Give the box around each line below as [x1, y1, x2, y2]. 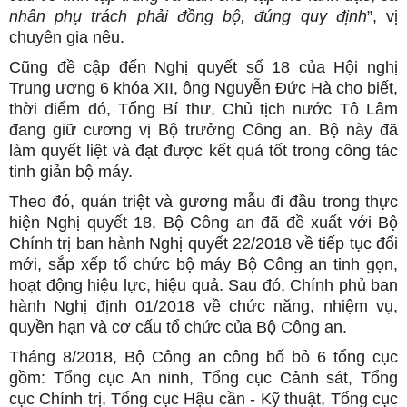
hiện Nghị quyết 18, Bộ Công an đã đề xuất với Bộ [9, 213, 398, 232]
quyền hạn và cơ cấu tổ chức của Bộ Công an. [9, 318, 347, 336]
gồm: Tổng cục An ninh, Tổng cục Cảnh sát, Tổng [9, 369, 398, 387]
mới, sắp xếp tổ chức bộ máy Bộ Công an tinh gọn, [9, 255, 398, 273]
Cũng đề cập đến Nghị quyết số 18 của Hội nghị [9, 58, 398, 76]
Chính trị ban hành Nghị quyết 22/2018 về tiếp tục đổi [9, 234, 398, 253]
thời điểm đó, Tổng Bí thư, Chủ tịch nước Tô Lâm [9, 100, 398, 118]
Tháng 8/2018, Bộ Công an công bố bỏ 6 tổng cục [9, 348, 398, 366]
